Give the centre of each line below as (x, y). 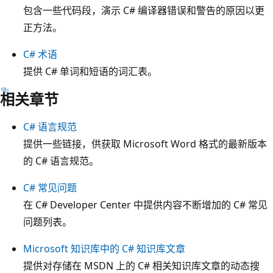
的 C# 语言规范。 (61, 161)
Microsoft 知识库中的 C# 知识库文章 (104, 248)
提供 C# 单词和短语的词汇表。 (90, 71)
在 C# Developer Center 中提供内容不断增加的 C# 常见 (145, 204)
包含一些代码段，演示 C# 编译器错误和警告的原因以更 (144, 10)
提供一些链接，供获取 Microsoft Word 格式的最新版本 (145, 144)
